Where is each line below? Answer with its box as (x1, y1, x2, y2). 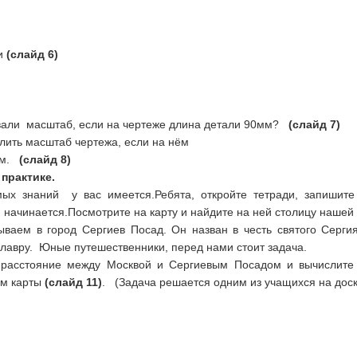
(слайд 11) (44, 276, 102, 288)
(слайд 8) (18, 153, 71, 166)
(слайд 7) (288, 118, 340, 131)
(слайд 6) (6, 48, 58, 61)
